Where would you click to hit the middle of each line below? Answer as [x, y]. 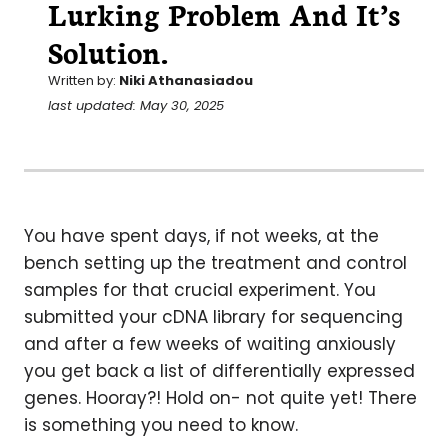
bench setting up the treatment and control [215, 263]
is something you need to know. [161, 425]
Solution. [108, 51]
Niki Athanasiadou [186, 80]
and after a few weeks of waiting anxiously [210, 344]
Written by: [83, 80]
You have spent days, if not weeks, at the [201, 236]
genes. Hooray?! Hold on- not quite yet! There [220, 398]
